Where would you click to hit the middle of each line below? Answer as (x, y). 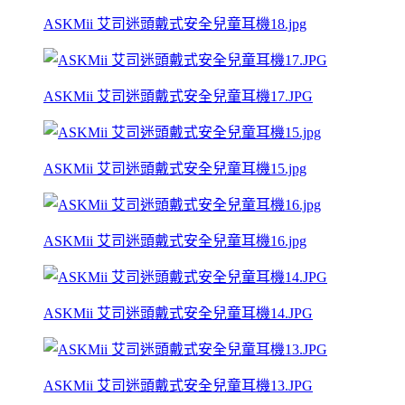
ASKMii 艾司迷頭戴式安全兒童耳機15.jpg (175, 168)
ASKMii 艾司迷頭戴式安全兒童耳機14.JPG (178, 313)
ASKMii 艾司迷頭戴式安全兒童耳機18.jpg (175, 24)
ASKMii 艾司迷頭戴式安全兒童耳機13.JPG (178, 385)
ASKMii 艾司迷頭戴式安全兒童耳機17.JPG (178, 96)
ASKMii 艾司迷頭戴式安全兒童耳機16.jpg (175, 240)
